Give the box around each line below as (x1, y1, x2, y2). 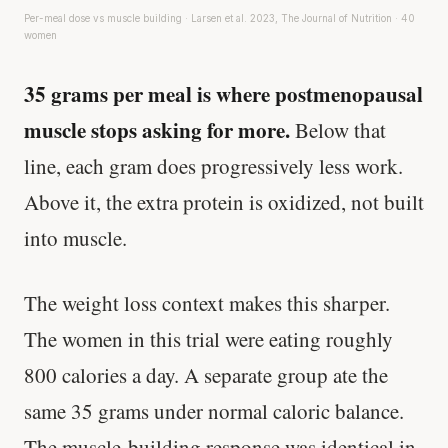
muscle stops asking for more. (24, 114, 290, 145)
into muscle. (24, 223, 127, 252)
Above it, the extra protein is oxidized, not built (24, 187, 424, 216)
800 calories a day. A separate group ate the (24, 361, 388, 390)
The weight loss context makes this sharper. (24, 289, 390, 318)
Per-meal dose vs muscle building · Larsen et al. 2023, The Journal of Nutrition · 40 (24, 11, 415, 24)
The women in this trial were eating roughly (24, 325, 393, 354)
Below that (290, 115, 386, 144)
